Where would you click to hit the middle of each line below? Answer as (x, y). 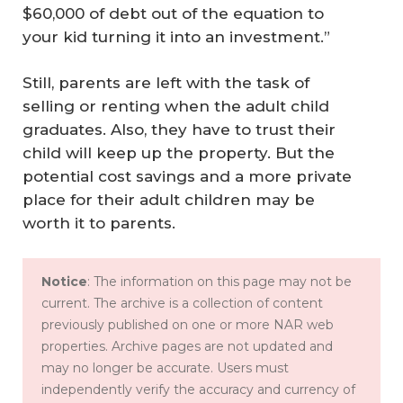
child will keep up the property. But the (179, 153)
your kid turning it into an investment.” (176, 36)
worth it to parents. (99, 224)
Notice (64, 281)
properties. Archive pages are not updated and (187, 346)
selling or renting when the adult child (176, 107)
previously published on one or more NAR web (188, 324)
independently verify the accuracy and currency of (198, 389)
